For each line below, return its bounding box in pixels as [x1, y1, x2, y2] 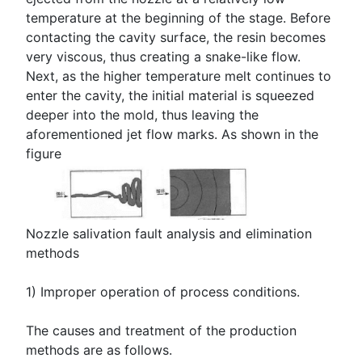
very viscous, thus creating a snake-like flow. [26, 48, 301, 65]
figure [26, 145, 61, 162]
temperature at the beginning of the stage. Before [26, 9, 330, 26]
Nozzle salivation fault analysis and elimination [26, 225, 312, 242]
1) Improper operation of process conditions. [26, 284, 300, 301]
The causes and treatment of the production [26, 322, 297, 339]
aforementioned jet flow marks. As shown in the [26, 125, 318, 142]
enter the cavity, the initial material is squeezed [26, 86, 314, 103]
